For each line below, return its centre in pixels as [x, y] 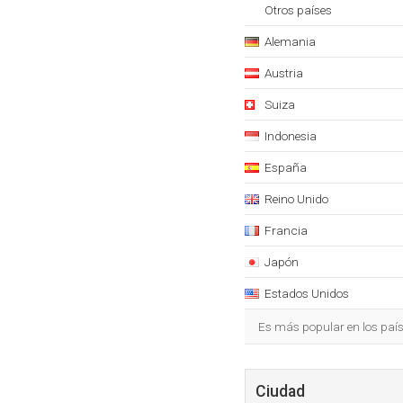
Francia [286, 230]
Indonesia [291, 136]
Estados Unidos [307, 293]
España [286, 167]
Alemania [290, 41]
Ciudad [280, 391]
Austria [284, 73]
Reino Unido [296, 199]
